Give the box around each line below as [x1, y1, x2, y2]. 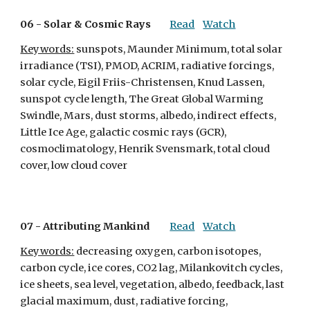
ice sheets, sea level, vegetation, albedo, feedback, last [20, 278, 285, 291]
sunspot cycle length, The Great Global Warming [20, 93, 264, 105]
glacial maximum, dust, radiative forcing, [20, 295, 228, 307]
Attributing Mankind [43, 220, 150, 232]
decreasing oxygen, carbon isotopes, [74, 245, 262, 257]
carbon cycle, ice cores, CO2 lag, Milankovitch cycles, [20, 262, 283, 274]
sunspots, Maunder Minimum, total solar [74, 43, 283, 55]
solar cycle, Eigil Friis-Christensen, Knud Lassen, [20, 76, 265, 89]
